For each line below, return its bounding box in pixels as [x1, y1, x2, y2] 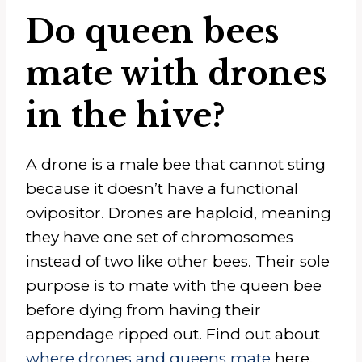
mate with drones [26, 53, 326, 94]
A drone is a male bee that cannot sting [26, 154, 326, 174]
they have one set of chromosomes [26, 227, 293, 246]
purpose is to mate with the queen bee [26, 276, 322, 295]
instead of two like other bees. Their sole [26, 251, 330, 271]
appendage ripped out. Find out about [26, 324, 320, 343]
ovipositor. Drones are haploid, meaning [26, 203, 331, 222]
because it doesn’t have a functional [26, 179, 298, 198]
